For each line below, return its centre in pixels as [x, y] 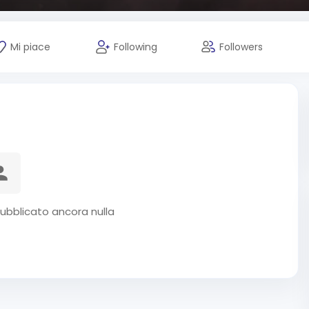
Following [136, 47]
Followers [241, 47]
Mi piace [30, 47]
